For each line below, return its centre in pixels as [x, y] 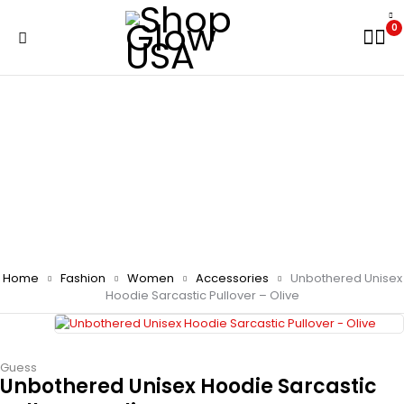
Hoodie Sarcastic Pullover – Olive [202, 295]
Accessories [232, 278]
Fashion [83, 278]
